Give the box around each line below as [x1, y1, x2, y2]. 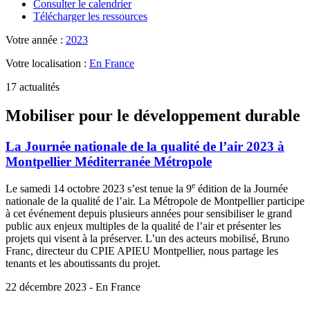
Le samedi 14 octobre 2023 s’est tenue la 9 [6, 183, 192, 195]
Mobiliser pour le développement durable [6, 107, 300, 125]
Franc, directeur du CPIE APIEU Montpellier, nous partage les [6, 245, 278, 257]
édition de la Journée [195, 183, 288, 195]
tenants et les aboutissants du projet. [6, 257, 161, 270]
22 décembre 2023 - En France [6, 281, 140, 293]
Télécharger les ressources [33, 10, 147, 22]
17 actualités [6, 80, 60, 93]
